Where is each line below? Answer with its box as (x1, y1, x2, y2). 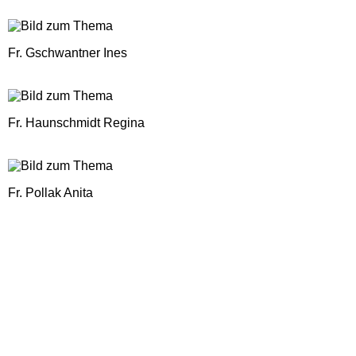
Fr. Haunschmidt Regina (8, 116, 145, 130)
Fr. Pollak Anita (8, 186, 93, 200)
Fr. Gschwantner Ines (8, 46, 127, 60)
